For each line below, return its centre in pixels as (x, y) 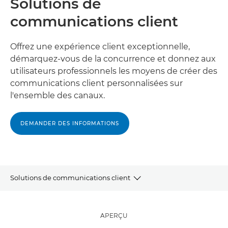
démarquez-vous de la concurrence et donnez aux (113, 59)
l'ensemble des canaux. (58, 95)
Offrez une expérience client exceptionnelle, (100, 47)
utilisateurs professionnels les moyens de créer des (114, 71)
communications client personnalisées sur (96, 83)
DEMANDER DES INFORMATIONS (70, 123)
